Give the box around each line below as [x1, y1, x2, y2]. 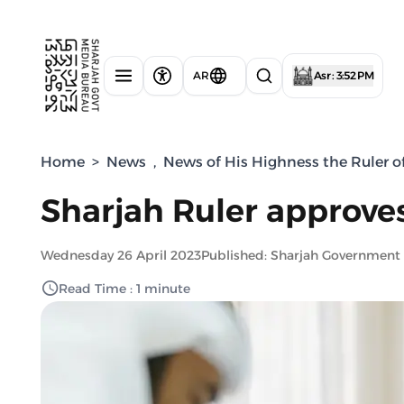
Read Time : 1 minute [59, 280, 190, 297]
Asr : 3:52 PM [314, 68, 373, 82]
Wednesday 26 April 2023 [41, 247, 201, 263]
